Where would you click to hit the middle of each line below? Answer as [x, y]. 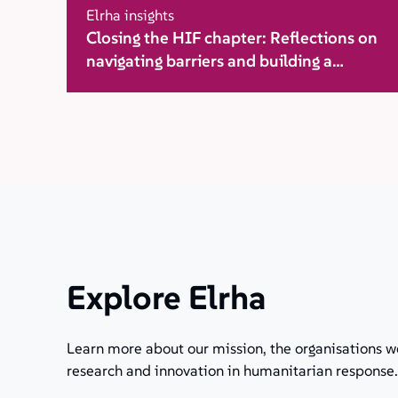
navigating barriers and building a [209, 60]
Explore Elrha [166, 298]
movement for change [167, 84]
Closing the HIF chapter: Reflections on [231, 37]
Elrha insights [130, 15]
